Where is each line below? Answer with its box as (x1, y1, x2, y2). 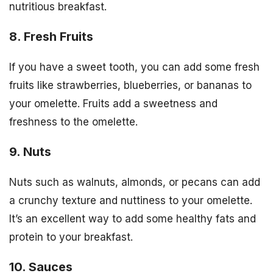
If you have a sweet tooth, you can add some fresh (9, 61, 260, 74)
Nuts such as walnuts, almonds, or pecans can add (9, 175, 260, 188)
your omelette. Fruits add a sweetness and (9, 97, 218, 110)
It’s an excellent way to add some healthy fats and (9, 212, 256, 225)
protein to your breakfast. (9, 230, 133, 243)
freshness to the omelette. (9, 116, 138, 129)
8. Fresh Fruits (9, 29, 93, 44)
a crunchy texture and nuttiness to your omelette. (9, 194, 252, 207)
